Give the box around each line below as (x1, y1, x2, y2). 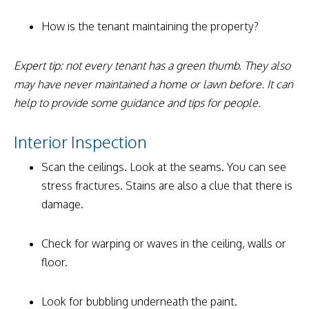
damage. (41, 197, 86, 211)
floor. (41, 255, 68, 269)
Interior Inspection (14, 130, 147, 152)
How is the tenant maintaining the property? (41, 19, 259, 33)
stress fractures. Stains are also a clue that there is (41, 178, 292, 192)
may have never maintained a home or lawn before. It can (14, 77, 293, 91)
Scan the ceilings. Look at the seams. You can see (41, 159, 286, 174)
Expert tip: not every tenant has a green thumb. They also (14, 58, 290, 72)
